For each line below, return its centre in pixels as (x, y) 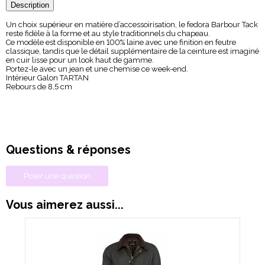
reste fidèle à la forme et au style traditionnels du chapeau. (108, 34)
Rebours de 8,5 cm (39, 87)
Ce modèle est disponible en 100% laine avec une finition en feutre (121, 43)
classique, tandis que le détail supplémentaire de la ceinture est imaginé (132, 51)
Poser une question (57, 176)
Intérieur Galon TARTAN (47, 78)
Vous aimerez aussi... (65, 205)
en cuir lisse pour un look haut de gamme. (80, 60)
